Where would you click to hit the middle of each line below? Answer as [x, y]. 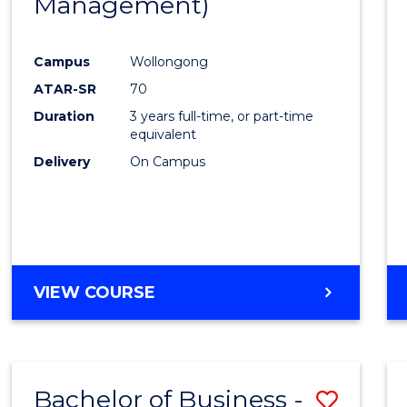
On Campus [168, 162]
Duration [65, 117]
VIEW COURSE [95, 293]
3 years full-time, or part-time [222, 117]
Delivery [62, 162]
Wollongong [169, 62]
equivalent [164, 135]
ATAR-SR [65, 89]
